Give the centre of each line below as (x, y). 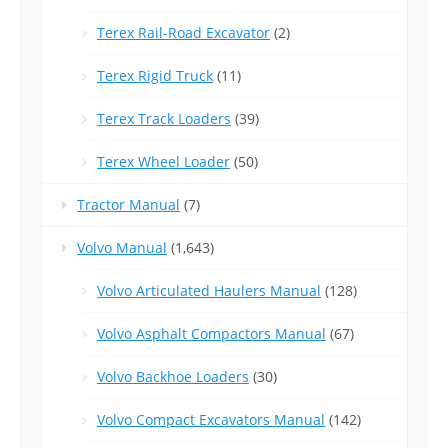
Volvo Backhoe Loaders (173, 377)
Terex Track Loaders (164, 119)
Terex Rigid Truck (155, 76)
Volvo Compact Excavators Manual (211, 420)
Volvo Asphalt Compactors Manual (211, 334)
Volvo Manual (122, 248)
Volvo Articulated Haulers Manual (209, 291)
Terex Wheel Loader (163, 162)
